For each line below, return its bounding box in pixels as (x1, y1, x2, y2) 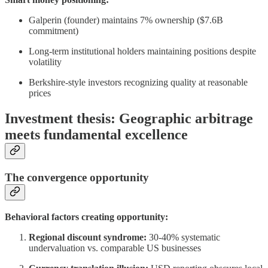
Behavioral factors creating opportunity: (5, 211, 168, 222)
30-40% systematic (147, 232, 220, 242)
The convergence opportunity (5, 170, 149, 184)
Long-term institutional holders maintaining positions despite (29, 46, 256, 57)
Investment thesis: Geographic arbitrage (5, 111, 253, 127)
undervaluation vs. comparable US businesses (29, 242, 201, 253)
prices (29, 88, 51, 99)
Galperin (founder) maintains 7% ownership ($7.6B (29, 15, 223, 26)
